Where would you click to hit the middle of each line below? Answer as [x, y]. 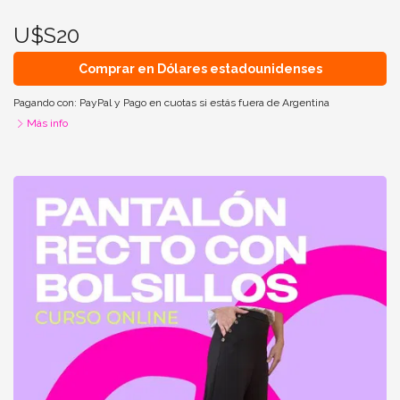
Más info [47, 123]
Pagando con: [46, 103]
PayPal [96, 103]
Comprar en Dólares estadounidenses [200, 68]
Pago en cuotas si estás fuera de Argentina [226, 103]
